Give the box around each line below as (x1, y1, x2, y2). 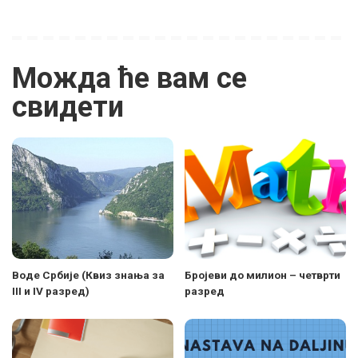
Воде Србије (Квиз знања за (12, 268, 165, 281)
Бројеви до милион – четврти (185, 268, 340, 281)
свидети (12, 90, 124, 125)
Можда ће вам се (12, 62, 247, 96)
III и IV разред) (12, 284, 89, 297)
